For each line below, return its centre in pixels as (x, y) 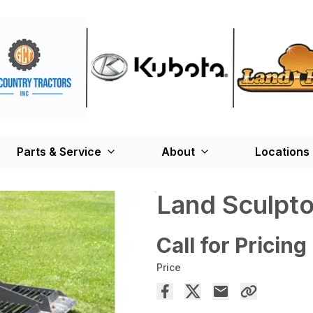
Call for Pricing (232, 246)
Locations (282, 152)
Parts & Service (59, 152)
